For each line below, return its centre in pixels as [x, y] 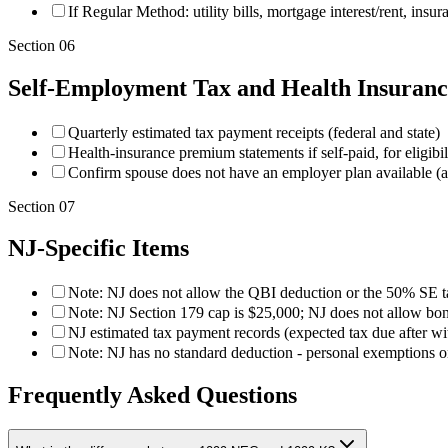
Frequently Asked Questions [152, 395]
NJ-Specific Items [98, 248]
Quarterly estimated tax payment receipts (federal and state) [254, 132]
